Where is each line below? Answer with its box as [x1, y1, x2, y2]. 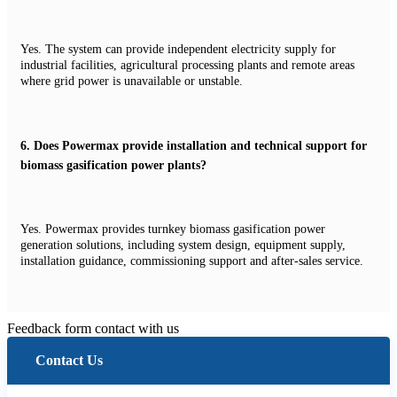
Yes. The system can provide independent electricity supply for [20, 42, 336, 56]
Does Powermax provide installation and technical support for [34, 139, 367, 153]
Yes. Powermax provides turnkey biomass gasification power [20, 222, 325, 236]
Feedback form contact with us [7, 320, 179, 336]
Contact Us [35, 352, 103, 368]
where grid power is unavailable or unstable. [20, 74, 243, 88]
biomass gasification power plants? [20, 159, 206, 173]
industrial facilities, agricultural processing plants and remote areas [20, 58, 354, 72]
